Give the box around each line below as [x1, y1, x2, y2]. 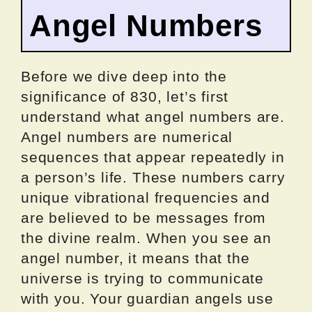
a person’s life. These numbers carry [21, 169, 286, 185]
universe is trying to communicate [21, 270, 265, 286]
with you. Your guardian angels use [21, 290, 274, 306]
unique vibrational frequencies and [21, 189, 270, 205]
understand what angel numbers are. [21, 108, 285, 125]
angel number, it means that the [21, 249, 250, 266]
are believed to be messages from [21, 209, 267, 226]
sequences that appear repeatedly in [21, 148, 285, 165]
